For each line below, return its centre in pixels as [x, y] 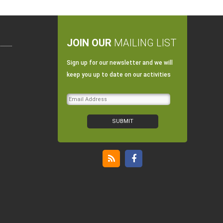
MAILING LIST [145, 43]
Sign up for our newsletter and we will [120, 63]
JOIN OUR [90, 43]
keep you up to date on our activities [119, 75]
